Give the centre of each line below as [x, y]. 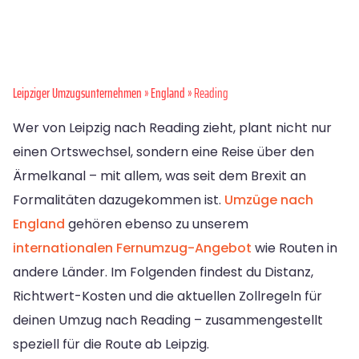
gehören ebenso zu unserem [157, 224]
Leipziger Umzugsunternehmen [77, 93]
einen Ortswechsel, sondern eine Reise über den [163, 152]
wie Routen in [294, 248]
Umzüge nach [269, 200]
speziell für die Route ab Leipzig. [111, 345]
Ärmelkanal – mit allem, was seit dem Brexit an [159, 176]
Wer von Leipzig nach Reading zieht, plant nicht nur [172, 128]
